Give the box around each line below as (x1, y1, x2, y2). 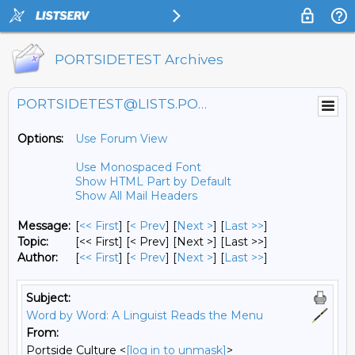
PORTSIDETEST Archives (55, 52, 223, 67)
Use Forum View (75, 132, 167, 146)
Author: (17, 250, 58, 265)
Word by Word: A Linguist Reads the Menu (26, 308, 263, 323)
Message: (17, 219, 71, 233)
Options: (17, 132, 63, 146)
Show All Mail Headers (75, 189, 197, 203)
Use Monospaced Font (75, 160, 201, 174)
